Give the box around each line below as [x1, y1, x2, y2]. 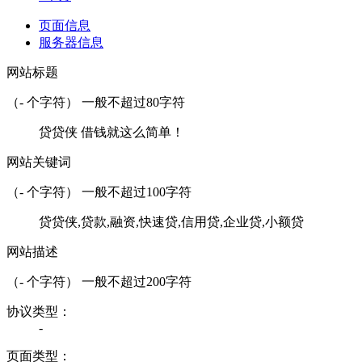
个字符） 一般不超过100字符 [23, 184, 192, 199]
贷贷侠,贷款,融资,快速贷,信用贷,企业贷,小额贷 [39, 214, 304, 229]
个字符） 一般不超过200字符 [23, 274, 192, 288]
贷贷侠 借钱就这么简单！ [39, 124, 184, 139]
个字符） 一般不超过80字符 [23, 95, 185, 109]
